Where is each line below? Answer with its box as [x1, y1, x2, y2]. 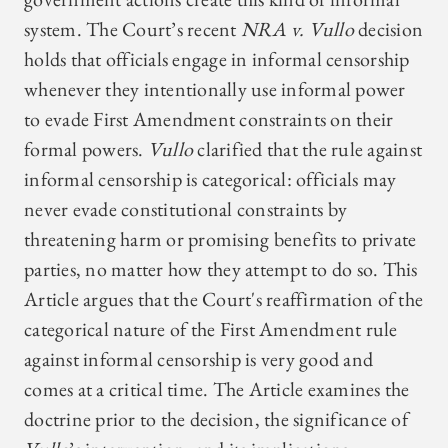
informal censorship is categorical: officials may [24, 166, 397, 193]
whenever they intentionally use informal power [24, 76, 406, 103]
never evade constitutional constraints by [24, 196, 348, 223]
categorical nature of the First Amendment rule [24, 316, 398, 343]
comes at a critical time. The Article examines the [24, 376, 410, 403]
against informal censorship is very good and [24, 346, 373, 373]
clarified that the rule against [193, 136, 422, 163]
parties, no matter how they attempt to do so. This [24, 256, 418, 283]
